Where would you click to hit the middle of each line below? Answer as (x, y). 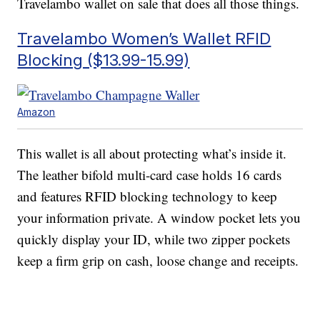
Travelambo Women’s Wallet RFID (144, 39)
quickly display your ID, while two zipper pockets (154, 239)
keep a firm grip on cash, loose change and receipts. (158, 261)
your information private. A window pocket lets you (159, 218)
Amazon (36, 112)
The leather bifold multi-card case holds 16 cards (150, 175)
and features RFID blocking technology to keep (147, 196)
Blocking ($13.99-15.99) (104, 60)
